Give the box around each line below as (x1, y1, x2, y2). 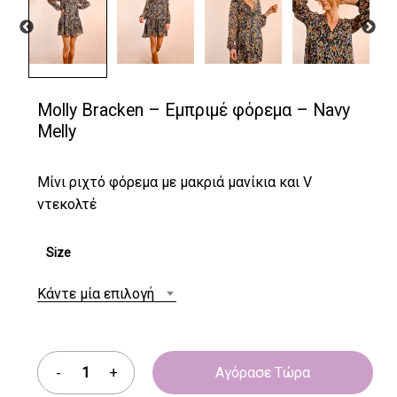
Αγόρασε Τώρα (214, 363, 310, 381)
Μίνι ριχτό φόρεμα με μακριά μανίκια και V (36, 173, 312, 191)
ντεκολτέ (36, 195, 97, 213)
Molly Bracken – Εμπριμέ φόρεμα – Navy (36, 99, 350, 121)
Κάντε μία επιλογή (36, 284, 154, 302)
